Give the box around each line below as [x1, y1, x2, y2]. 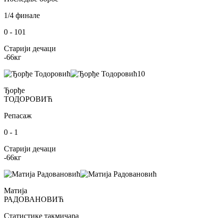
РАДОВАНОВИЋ [4, 195, 64, 203]
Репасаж [4, 111, 32, 120]
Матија [4, 186, 27, 195]
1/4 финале [4, 11, 40, 19]
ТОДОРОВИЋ [4, 94, 53, 103]
